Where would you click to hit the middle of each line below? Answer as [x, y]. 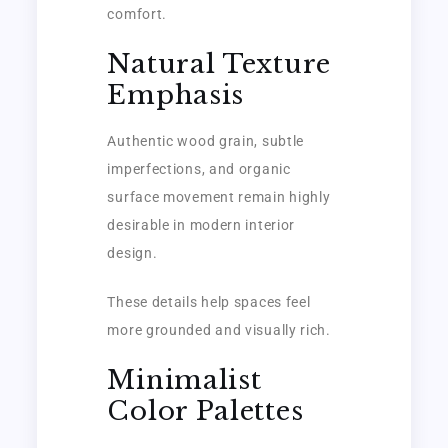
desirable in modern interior [201, 224]
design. [132, 252]
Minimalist [184, 379]
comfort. [137, 13]
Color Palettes [205, 410]
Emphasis [176, 94]
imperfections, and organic [199, 168]
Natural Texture [219, 63]
